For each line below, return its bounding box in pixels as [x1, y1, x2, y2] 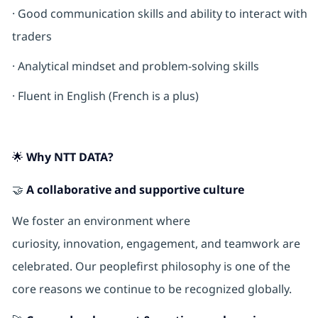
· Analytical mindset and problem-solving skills [11, 58, 259, 75]
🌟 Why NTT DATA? [11, 149, 114, 165]
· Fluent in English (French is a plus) [11, 88, 199, 104]
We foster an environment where [11, 213, 190, 229]
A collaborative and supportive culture [26, 182, 244, 198]
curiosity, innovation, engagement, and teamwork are [11, 236, 300, 252]
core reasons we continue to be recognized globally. [11, 281, 295, 297]
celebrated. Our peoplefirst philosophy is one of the [11, 258, 290, 275]
